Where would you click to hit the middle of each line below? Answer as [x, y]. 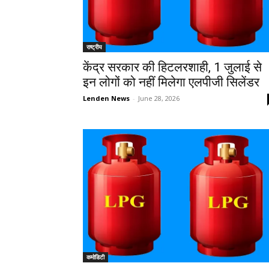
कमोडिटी [95, 257]
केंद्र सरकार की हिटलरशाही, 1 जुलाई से [172, 67]
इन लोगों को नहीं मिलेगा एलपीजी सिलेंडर [171, 82]
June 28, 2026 [159, 98]
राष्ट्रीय [94, 47]
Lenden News [106, 98]
